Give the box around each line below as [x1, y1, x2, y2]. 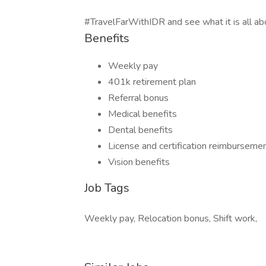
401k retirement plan [108, 75, 196, 88]
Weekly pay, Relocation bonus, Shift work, [84, 212, 257, 225]
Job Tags [84, 180, 129, 196]
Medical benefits [108, 107, 177, 121]
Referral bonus [108, 91, 169, 104]
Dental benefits [108, 123, 173, 137]
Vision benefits [108, 156, 170, 169]
